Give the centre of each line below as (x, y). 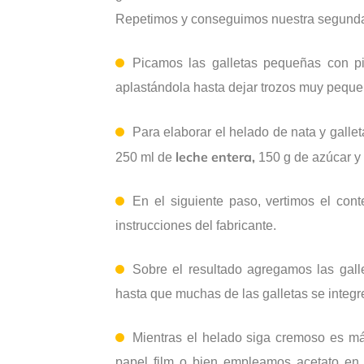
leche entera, (215, 157)
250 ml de (145, 158)
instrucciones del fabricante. (196, 226)
